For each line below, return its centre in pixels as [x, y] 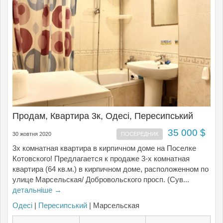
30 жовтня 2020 [32, 134]
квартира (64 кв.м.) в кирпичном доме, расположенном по [111, 169]
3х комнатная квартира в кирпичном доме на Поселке [104, 148]
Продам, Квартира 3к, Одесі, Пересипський [103, 116]
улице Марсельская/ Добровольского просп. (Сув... [101, 179]
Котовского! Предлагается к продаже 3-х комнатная [101, 159]
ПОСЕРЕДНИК [139, 134]
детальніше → [37, 190]
